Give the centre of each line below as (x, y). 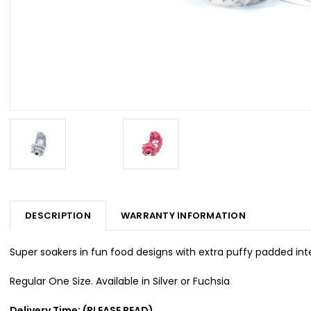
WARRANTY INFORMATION (183, 215)
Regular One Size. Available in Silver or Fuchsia (120, 281)
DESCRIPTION (58, 215)
